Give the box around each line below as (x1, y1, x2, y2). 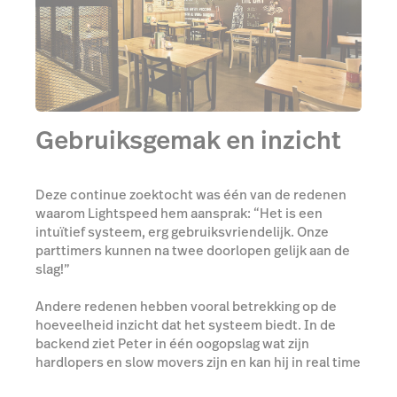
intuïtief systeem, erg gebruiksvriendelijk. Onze (35, 222, 329, 241)
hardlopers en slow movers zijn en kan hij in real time (35, 352, 361, 371)
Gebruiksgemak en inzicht (35, 123, 341, 159)
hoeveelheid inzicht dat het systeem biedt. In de (35, 315, 336, 334)
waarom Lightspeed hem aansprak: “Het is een (35, 203, 323, 222)
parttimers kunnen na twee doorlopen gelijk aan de (35, 240, 350, 260)
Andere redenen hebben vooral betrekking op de (35, 296, 337, 315)
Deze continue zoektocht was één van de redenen (35, 184, 346, 204)
